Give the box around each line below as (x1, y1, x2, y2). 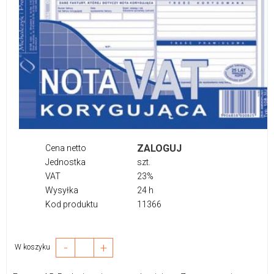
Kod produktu (45, 199, 98, 209)
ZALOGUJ (137, 142, 182, 154)
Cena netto (45, 143, 86, 153)
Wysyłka (45, 185, 78, 195)
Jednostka (45, 157, 86, 167)
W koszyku (15, 243, 56, 252)
